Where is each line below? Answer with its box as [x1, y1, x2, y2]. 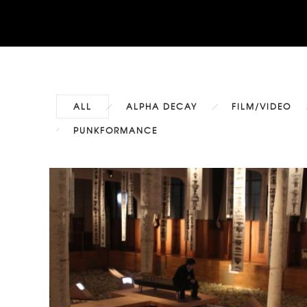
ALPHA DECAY [126, 100, 197, 112]
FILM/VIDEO [232, 100, 291, 112]
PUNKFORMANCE [73, 124, 158, 136]
